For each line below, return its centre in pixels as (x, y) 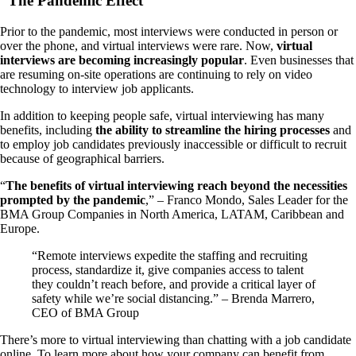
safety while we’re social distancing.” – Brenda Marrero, (173, 298)
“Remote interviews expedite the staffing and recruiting (170, 255)
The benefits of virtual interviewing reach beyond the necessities (176, 185)
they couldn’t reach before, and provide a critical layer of (174, 284)
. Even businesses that (299, 60)
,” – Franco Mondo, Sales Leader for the (247, 199)
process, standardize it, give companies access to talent (168, 269)
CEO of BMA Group (85, 312)
